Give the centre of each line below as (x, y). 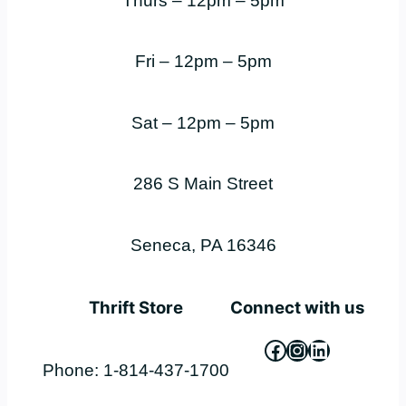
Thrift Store (136, 308)
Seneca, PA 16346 (203, 245)
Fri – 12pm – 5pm (203, 62)
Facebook (311, 349)
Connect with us (297, 308)
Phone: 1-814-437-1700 (136, 371)
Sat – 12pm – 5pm (203, 122)
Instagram (333, 349)
